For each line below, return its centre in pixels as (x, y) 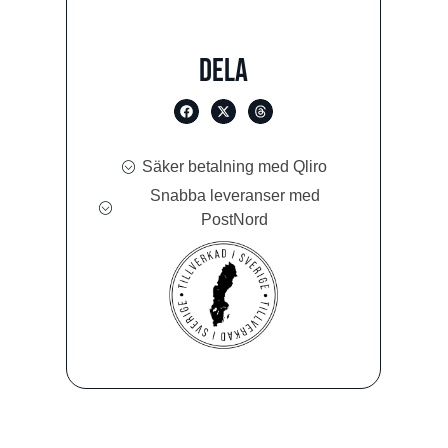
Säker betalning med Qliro (235, 166)
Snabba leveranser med (234, 195)
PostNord (235, 219)
